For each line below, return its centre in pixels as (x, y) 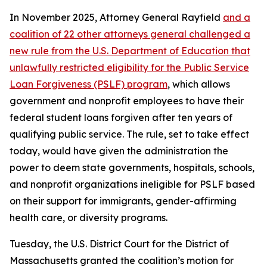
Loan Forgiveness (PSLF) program (89, 84)
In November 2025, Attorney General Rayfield (116, 17)
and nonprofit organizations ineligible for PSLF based (132, 184)
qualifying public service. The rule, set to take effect (129, 134)
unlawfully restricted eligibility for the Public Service (129, 67)
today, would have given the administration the (119, 151)
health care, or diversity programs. (89, 218)
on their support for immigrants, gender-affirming (123, 201)
